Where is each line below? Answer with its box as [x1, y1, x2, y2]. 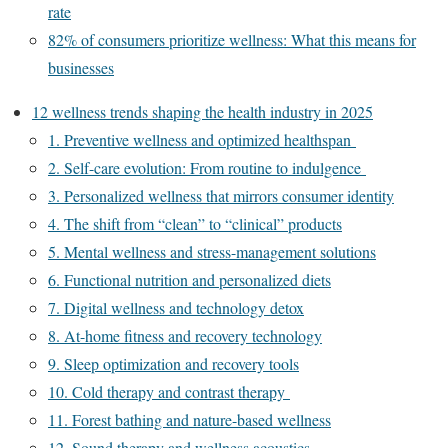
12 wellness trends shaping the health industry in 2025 [32, 101, 373, 122]
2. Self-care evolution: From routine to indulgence [48, 157, 366, 178]
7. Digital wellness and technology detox [48, 297, 304, 318]
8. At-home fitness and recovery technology [48, 325, 322, 346]
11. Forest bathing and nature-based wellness [48, 409, 331, 430]
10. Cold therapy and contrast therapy [48, 381, 290, 402]
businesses [48, 57, 114, 78]
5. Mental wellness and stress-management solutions [48, 241, 376, 262]
